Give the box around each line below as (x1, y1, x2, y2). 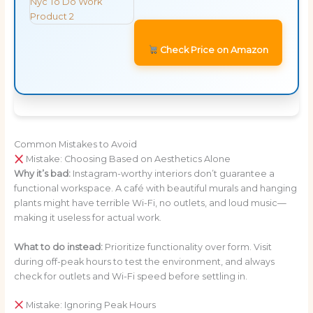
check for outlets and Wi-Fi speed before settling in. (13, 270, 247, 282)
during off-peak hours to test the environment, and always (13, 256, 275, 267)
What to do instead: (13, 241, 103, 252)
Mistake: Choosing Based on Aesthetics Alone (24, 154, 231, 165)
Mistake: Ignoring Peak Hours (24, 300, 156, 311)
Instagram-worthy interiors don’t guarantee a (70, 168, 275, 180)
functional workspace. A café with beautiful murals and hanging (13, 183, 297, 194)
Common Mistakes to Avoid (13, 139, 137, 150)
